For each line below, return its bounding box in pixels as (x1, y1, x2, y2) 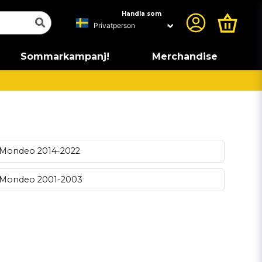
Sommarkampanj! (20, 51, 109, 62)
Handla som (122, 10, 161, 18)
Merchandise (151, 51, 218, 62)
